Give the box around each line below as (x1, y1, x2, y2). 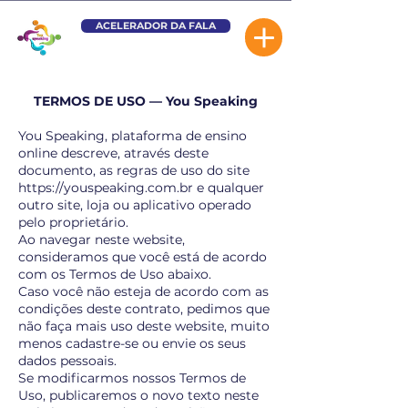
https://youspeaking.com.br (18, 179, 193, 196)
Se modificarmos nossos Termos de (18, 370, 246, 386)
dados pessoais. (18, 352, 117, 369)
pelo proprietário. (18, 214, 128, 230)
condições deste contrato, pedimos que (18, 301, 270, 317)
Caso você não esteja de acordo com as (18, 283, 269, 300)
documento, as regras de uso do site (18, 162, 250, 178)
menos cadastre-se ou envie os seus (18, 335, 246, 352)
